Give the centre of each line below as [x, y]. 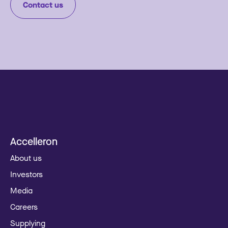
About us [26, 158]
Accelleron [34, 141]
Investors [26, 174]
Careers [24, 206]
